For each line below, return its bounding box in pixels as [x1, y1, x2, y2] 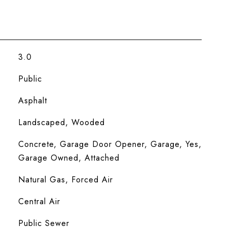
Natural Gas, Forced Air [18, 174, 113, 185]
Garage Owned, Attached [18, 152, 120, 164]
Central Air [18, 196, 60, 207]
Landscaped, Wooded [18, 117, 105, 128]
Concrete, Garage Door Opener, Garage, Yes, [18, 138, 202, 150]
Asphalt [18, 95, 47, 106]
